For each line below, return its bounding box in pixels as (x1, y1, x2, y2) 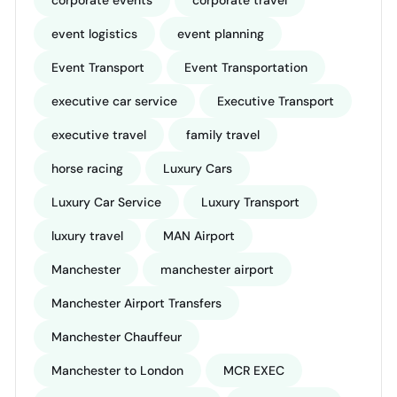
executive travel (51, 127, 146, 143)
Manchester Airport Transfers (51, 295, 222, 311)
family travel (186, 127, 260, 143)
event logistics (51, 26, 137, 42)
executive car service (51, 93, 177, 109)
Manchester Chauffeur (51, 329, 182, 345)
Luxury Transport (201, 194, 300, 210)
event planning (177, 26, 264, 42)
